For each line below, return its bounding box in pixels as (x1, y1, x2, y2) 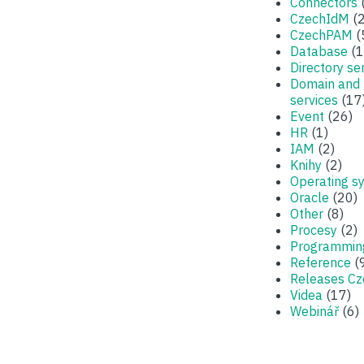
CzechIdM (290, 11, 349, 27)
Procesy (290, 222, 337, 238)
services (290, 92, 338, 108)
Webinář (290, 303, 339, 319)
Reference (290, 254, 351, 271)
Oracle (290, 189, 329, 206)
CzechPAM (290, 27, 353, 43)
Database (290, 43, 348, 59)
